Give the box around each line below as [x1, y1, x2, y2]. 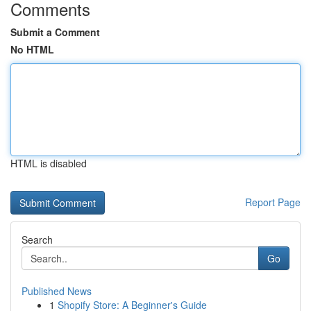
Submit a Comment [10, 25, 100, 39]
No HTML [10, 42, 54, 56]
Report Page [245, 195, 301, 209]
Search [22, 233, 53, 246]
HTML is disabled [10, 156, 87, 170]
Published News [22, 284, 92, 298]
